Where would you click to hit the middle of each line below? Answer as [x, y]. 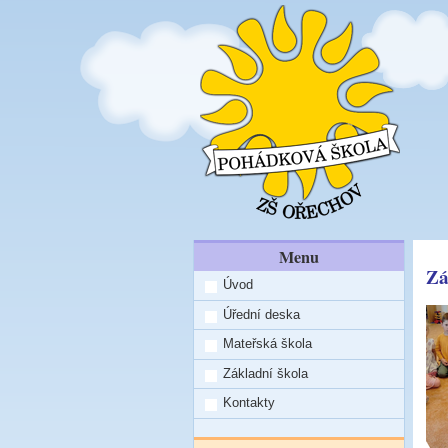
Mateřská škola [268, 344]
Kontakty [249, 403]
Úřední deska [262, 314]
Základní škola [266, 373]
